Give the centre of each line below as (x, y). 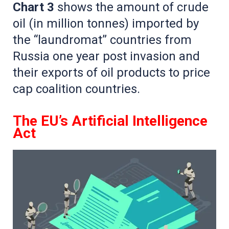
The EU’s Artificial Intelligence (110, 121)
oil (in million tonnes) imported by (106, 23)
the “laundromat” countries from (102, 40)
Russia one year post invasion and (106, 56)
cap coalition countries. (76, 89)
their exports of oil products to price (111, 72)
